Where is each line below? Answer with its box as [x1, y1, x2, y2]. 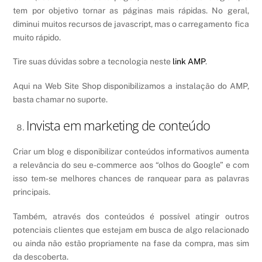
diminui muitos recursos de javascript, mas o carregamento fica [13, 19, 249, 29]
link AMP [173, 57, 206, 67]
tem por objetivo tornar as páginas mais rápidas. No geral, [13, 6, 249, 16]
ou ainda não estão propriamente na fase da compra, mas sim [13, 238, 249, 248]
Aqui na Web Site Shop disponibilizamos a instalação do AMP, [13, 81, 249, 91]
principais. [13, 187, 51, 197]
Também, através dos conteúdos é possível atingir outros [13, 211, 249, 221]
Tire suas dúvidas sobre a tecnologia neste [13, 57, 173, 67]
